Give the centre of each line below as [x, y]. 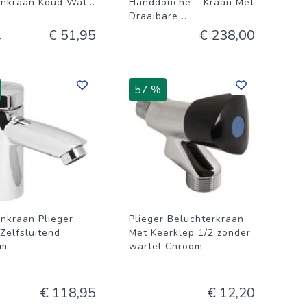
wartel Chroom [166, 246]
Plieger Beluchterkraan [186, 219]
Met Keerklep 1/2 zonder [190, 233]
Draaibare [155, 16]
